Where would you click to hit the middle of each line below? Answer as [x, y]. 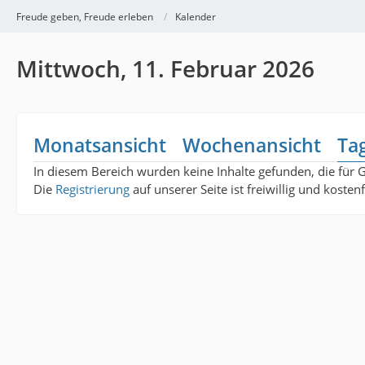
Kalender [196, 16]
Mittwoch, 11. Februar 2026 [165, 68]
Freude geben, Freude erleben [85, 16]
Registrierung [92, 189]
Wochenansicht [252, 145]
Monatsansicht [100, 145]
